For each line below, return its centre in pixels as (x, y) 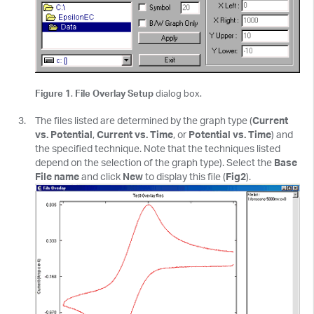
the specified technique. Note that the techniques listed (158, 148)
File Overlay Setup (114, 93)
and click (101, 176)
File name (57, 176)
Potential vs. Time (230, 134)
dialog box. (178, 93)
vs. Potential (64, 134)
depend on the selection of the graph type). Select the (155, 162)
